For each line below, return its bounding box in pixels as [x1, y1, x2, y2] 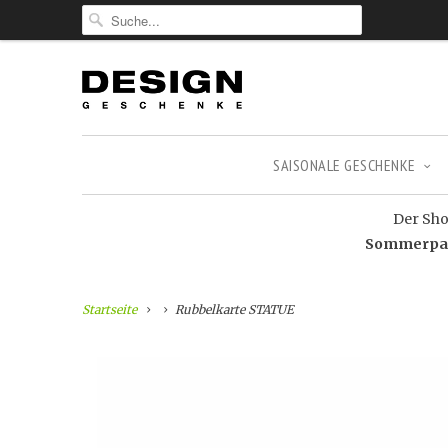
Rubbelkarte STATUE [171, 302, 294, 317]
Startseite [82, 302, 137, 317]
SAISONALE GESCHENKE [273, 155, 416, 175]
